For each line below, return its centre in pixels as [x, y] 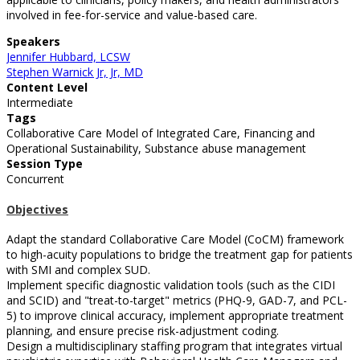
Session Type [45, 164]
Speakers [33, 42]
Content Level [47, 88]
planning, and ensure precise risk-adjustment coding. [143, 331]
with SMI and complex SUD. [78, 270]
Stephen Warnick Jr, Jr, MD [75, 72]
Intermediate [40, 103]
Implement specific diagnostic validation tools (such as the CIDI [171, 285]
